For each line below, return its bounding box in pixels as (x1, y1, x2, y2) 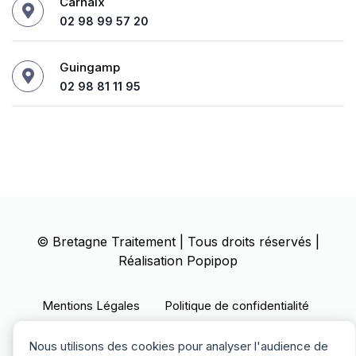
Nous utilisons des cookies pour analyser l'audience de (29, 339, 328, 354)
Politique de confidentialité (164, 298, 309, 314)
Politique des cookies (127, 321, 245, 337)
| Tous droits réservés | (176, 234, 319, 250)
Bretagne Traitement (52, 234, 176, 250)
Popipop (187, 253, 238, 269)
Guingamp (60, 60, 120, 75)
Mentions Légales (42, 298, 140, 314)
